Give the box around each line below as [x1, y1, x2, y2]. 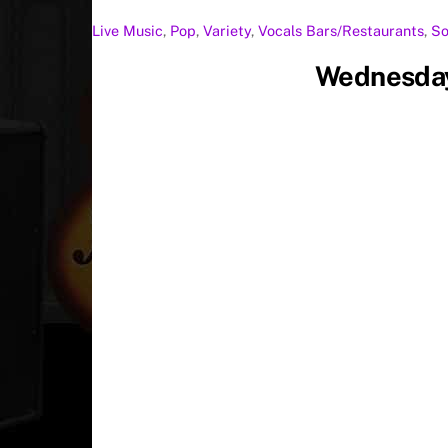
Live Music [92, 22, 163, 40]
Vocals [258, 22, 302, 40]
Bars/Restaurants [306, 22, 424, 40]
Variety [203, 22, 251, 40]
